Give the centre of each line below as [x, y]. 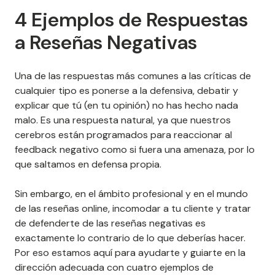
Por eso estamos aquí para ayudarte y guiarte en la [130, 253]
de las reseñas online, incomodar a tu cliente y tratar [133, 209]
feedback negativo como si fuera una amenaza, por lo [135, 150]
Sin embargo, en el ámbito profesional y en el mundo [131, 194]
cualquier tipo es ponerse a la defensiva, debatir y [126, 91]
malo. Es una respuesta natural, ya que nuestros [123, 120]
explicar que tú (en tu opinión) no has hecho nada [126, 106]
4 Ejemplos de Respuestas [131, 20]
